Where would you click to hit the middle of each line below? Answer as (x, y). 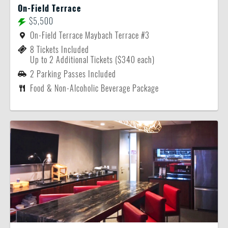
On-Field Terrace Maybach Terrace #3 (90, 35)
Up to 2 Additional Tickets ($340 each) (92, 60)
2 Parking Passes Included (73, 74)
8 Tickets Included (60, 50)
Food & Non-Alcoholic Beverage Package (94, 88)
